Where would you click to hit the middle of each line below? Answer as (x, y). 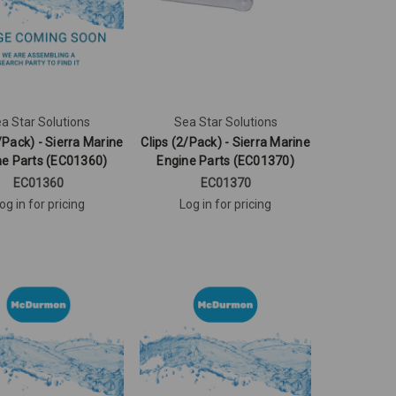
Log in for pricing (226, 204)
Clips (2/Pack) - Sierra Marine (225, 142)
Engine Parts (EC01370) (225, 160)
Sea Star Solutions (225, 122)
